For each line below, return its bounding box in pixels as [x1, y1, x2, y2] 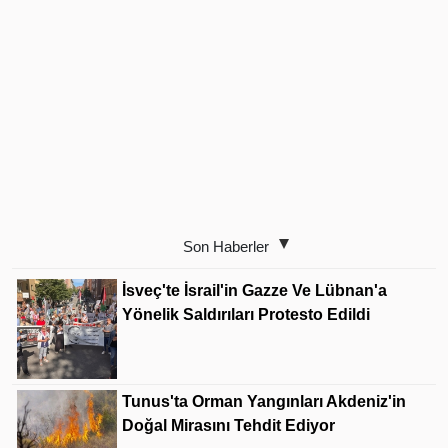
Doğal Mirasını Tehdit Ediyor [122, 416, 335, 434]
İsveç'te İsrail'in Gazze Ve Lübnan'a [122, 281, 387, 299]
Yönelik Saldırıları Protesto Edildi [122, 305, 370, 323]
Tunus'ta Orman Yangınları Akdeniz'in [122, 392, 406, 410]
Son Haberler [183, 237, 269, 255]
